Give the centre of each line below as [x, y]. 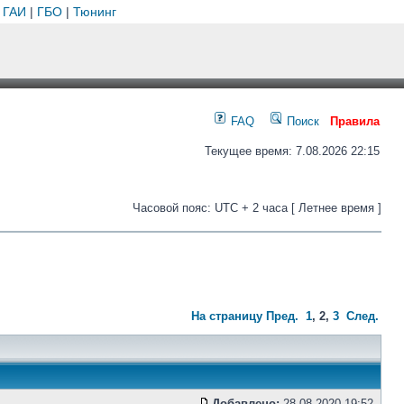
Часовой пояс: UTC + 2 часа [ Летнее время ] [257, 208]
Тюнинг [94, 12]
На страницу [227, 316]
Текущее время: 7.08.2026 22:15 [292, 151]
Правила [355, 121]
